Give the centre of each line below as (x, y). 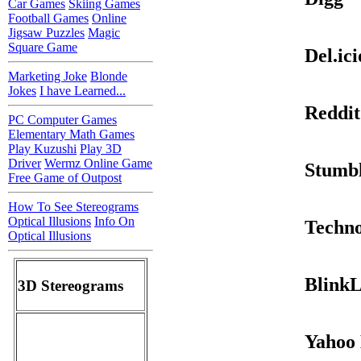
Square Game (43, 47)
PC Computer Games (62, 119)
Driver (25, 163)
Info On (114, 221)
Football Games (48, 18)
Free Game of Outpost (65, 177)
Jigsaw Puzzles (46, 32)
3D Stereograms (71, 285)
